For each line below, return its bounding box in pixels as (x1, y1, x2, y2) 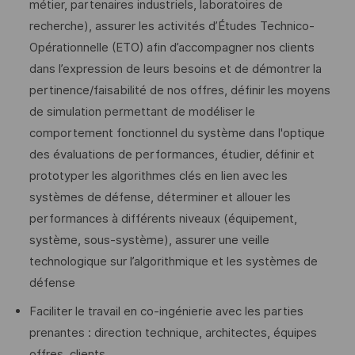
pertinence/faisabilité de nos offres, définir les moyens (29, 82, 330, 97)
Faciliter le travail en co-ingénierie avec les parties (29, 304, 303, 319)
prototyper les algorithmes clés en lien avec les (29, 168, 288, 183)
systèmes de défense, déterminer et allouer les (29, 189, 291, 204)
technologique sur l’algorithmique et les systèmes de (29, 254, 318, 269)
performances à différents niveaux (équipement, (29, 211, 297, 226)
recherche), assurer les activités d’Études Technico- (29, 18, 315, 33)
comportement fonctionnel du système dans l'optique (29, 125, 325, 140)
